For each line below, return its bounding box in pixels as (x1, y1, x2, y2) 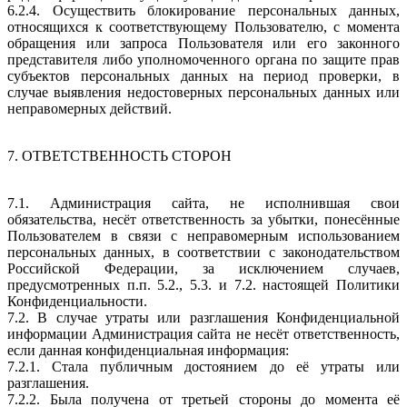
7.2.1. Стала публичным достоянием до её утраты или (7, 358, 400, 374)
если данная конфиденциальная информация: (7, 342, 289, 358)
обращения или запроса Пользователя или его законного (7, 35, 400, 51)
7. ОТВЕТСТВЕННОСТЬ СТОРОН (7, 147, 232, 164)
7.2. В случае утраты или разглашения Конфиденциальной (7, 309, 400, 325)
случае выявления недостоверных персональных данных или (7, 84, 400, 100)
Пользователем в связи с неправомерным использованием (7, 227, 400, 243)
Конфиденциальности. (7, 293, 147, 309)
